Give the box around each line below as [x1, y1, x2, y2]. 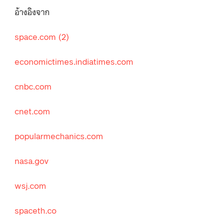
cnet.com [15, 104, 50, 116]
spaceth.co [15, 203, 56, 216]
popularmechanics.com [15, 129, 103, 141]
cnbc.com [15, 79, 52, 91]
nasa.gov [15, 154, 49, 166]
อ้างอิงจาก [15, 5, 50, 17]
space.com [15, 30, 58, 42]
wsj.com [15, 179, 46, 191]
